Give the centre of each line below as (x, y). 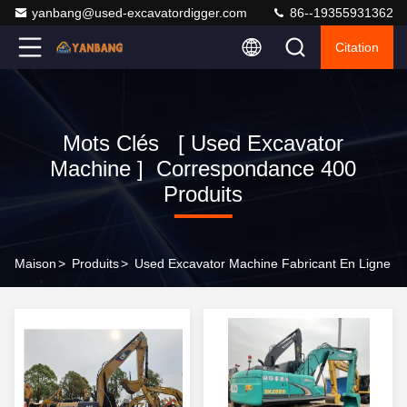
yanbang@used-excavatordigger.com (139, 13)
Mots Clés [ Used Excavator (203, 143)
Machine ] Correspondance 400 (203, 169)
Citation (357, 47)
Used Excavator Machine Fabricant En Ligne (263, 263)
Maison (35, 263)
